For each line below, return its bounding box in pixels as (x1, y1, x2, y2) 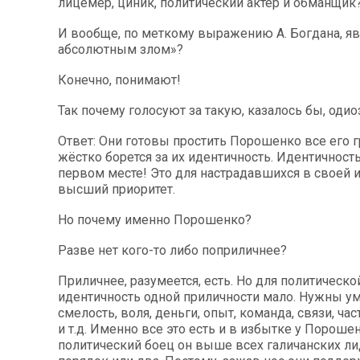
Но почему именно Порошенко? (58, 212, 252, 227)
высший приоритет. (58, 182, 175, 197)
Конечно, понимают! (58, 72, 181, 88)
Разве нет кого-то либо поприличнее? (58, 243, 287, 258)
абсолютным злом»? (58, 42, 183, 57)
